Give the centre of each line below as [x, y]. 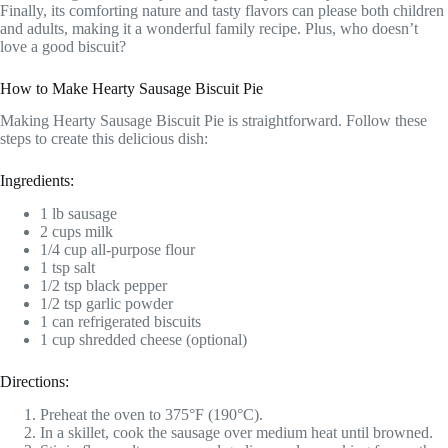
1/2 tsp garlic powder [106, 304]
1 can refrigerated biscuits [120, 322]
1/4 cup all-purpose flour [117, 250]
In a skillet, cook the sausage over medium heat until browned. [236, 432]
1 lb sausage [78, 214]
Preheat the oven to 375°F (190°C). [151, 414]
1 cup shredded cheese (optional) [143, 340]
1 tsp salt [67, 268]
